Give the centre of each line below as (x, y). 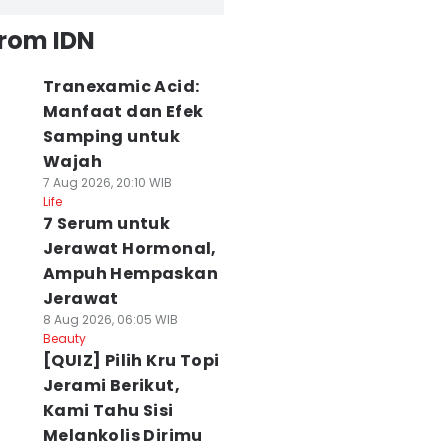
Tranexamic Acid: (121, 86)
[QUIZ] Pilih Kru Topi (131, 360)
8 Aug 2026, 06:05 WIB (110, 319)
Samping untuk (111, 136)
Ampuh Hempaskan (130, 273)
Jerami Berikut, (111, 385)
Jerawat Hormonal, (129, 248)
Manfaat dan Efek (123, 111)
